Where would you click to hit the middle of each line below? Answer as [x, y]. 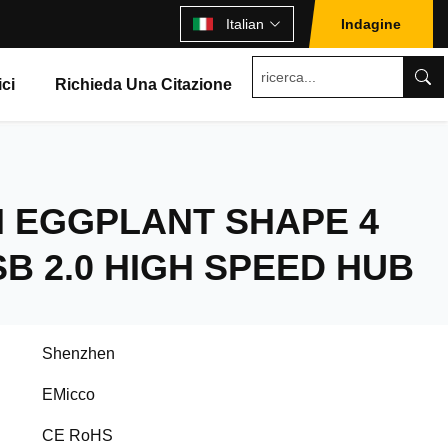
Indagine [371, 24]
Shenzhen [78, 353]
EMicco [68, 394]
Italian [245, 24]
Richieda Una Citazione [143, 84]
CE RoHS [77, 435]
